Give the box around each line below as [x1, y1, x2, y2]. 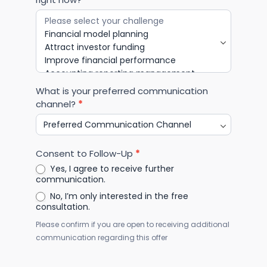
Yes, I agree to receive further [48, 162, 174, 175]
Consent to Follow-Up [36, 147, 135, 160]
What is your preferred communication [36, 84, 208, 97]
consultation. [36, 201, 90, 213]
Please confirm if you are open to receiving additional [36, 219, 229, 230]
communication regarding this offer [36, 232, 167, 243]
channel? [36, 97, 78, 110]
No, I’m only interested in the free [48, 190, 188, 202]
